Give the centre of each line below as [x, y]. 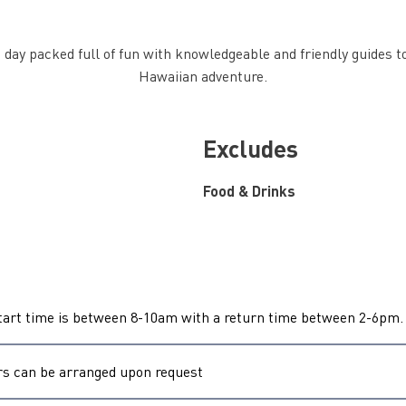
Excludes [251, 148]
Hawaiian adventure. [203, 76]
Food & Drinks [249, 191]
